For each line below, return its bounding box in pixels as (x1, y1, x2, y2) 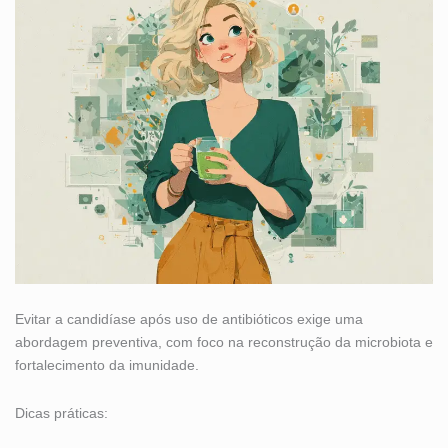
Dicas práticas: (15, 404, 108, 421)
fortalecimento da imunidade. (15, 357, 199, 374)
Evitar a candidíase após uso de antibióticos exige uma (15, 311, 363, 328)
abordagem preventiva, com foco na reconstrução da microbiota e (15, 334, 433, 351)
